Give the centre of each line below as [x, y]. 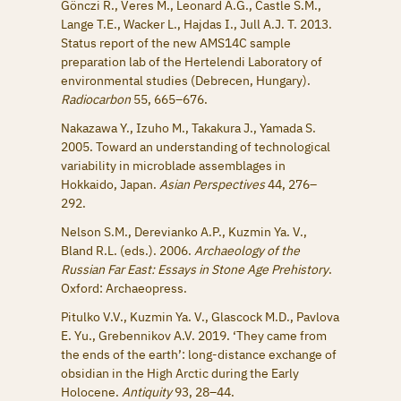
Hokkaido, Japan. [110, 184]
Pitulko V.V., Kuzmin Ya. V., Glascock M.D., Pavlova [200, 317]
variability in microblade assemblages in [173, 165]
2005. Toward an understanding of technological [196, 146]
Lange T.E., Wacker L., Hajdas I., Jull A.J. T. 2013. [196, 24]
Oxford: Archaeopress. [124, 288]
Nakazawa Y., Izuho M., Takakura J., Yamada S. [188, 128]
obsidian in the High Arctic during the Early [180, 374]
